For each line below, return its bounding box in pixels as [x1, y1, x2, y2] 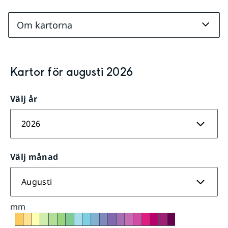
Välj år [10, 93, 38, 104]
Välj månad [10, 151, 59, 162]
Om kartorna [17, 18, 72, 31]
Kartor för [10, 65, 66, 80]
